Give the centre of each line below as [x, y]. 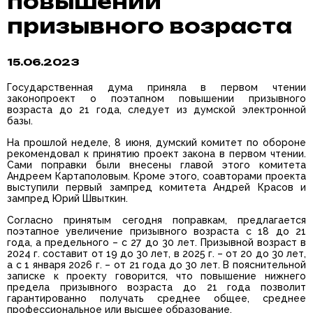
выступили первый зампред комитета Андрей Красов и [156, 188]
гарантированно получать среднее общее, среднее [156, 299]
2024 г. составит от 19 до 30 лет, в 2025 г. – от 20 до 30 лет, [156, 254]
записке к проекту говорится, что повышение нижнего [156, 276]
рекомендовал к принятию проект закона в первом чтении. [156, 154]
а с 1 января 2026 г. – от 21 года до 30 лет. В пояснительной [156, 265]
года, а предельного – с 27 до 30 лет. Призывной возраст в [156, 243]
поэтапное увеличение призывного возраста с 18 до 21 [156, 232]
